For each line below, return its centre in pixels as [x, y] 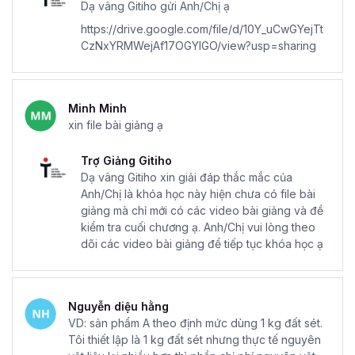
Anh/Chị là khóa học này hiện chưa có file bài [198, 193]
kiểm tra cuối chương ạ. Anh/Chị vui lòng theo [198, 227]
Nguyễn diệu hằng [118, 306]
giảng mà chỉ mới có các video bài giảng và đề [202, 210]
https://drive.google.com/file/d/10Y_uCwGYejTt [202, 29]
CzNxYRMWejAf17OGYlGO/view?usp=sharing [198, 45]
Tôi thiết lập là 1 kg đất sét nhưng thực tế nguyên [195, 339]
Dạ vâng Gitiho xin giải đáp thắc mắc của [187, 177]
